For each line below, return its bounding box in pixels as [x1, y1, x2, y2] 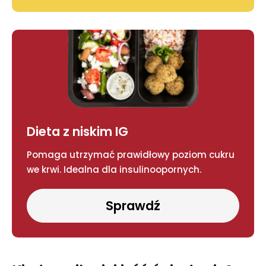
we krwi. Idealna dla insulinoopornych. [27, 163, 201, 176]
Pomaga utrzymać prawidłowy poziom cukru [27, 148, 235, 161]
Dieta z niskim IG [27, 123, 128, 141]
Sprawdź [106, 197, 160, 215]
